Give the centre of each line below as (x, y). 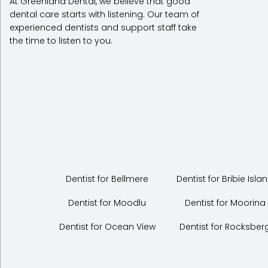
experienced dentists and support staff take (103, 27)
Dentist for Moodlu (107, 203)
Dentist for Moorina (225, 203)
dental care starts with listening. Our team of (104, 14)
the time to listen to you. (61, 40)
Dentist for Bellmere (107, 179)
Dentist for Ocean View (107, 227)
